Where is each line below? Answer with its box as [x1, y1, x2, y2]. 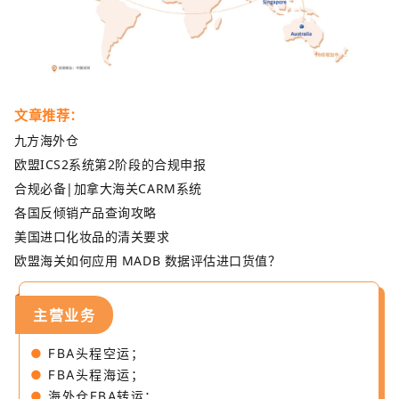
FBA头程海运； [48, 366, 144, 382]
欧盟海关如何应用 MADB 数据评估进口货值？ [14, 251, 281, 269]
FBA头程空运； [48, 345, 144, 361]
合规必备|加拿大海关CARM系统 [14, 179, 202, 197]
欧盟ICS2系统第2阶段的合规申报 [14, 155, 207, 173]
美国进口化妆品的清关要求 [14, 227, 170, 245]
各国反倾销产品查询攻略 [14, 203, 157, 221]
